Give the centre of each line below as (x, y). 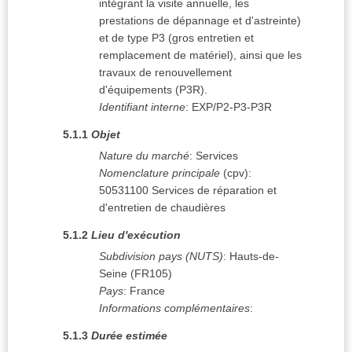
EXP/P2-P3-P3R (232, 107)
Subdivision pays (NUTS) (161, 257)
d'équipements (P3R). (153, 90)
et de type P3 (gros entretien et (176, 38)
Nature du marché (144, 156)
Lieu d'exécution (136, 235)
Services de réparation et (214, 191)
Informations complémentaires (174, 308)
